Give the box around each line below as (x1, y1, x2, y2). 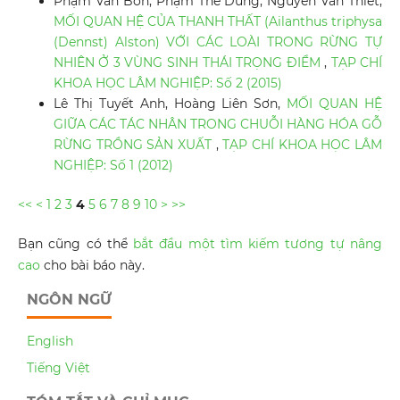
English (27, 333, 73, 350)
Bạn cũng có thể (17, 236, 134, 253)
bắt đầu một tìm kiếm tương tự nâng (133, 236, 383, 253)
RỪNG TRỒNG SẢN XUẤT (53, 137, 216, 154)
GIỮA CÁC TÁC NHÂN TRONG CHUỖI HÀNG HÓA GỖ (53, 116, 383, 133)
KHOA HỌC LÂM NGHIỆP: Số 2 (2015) (53, 75, 282, 92)
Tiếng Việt (27, 360, 90, 377)
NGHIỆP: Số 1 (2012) (53, 157, 173, 174)
